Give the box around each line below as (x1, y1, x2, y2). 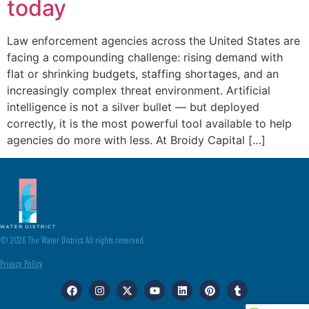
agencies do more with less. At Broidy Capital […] (7, 133, 266, 147)
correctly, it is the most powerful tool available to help (7, 117, 292, 130)
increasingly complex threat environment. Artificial (7, 83, 270, 97)
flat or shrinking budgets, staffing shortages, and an (7, 67, 279, 81)
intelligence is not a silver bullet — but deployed (7, 100, 259, 114)
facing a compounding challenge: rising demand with (7, 50, 283, 64)
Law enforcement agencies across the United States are (7, 34, 300, 48)
